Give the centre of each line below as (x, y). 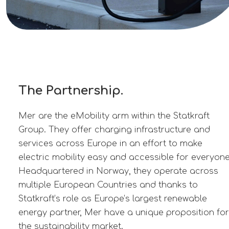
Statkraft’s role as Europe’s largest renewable (112, 199)
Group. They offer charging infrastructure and (114, 130)
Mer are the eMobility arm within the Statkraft (114, 116)
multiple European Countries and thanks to (108, 185)
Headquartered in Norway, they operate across (118, 171)
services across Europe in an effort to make (110, 143)
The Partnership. (71, 90)
